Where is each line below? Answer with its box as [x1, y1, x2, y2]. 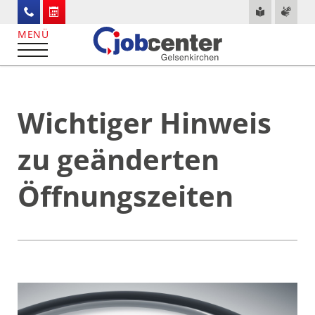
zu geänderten [17, 140, 219, 179]
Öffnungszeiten [17, 176, 233, 215]
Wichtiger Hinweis [17, 103, 271, 142]
